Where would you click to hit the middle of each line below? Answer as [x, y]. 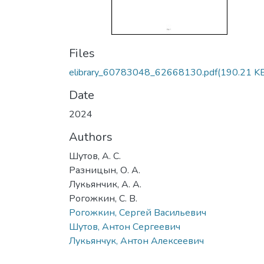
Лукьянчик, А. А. [105, 184]
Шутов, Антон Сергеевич [125, 227]
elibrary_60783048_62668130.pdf [143, 72]
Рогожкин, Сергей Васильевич [138, 213]
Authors [91, 137]
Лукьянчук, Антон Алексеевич [136, 241]
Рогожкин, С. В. [103, 199]
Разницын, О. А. [105, 170]
